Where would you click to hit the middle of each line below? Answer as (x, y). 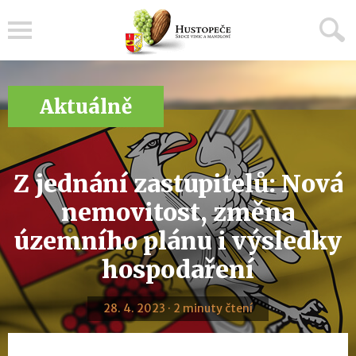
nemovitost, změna (178, 212)
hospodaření (178, 269)
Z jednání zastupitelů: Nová (178, 184)
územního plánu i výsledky (178, 241)
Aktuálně (86, 107)
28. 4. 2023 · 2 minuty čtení (178, 308)
